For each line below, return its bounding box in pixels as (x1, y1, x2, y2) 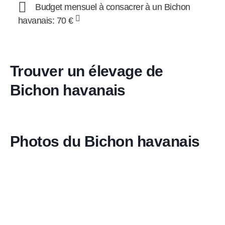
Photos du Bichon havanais (10, 133, 200, 150)
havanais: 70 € (18, 16, 75, 26)
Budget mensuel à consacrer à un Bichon (35, 2, 190, 12)
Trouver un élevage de (10, 62, 163, 80)
